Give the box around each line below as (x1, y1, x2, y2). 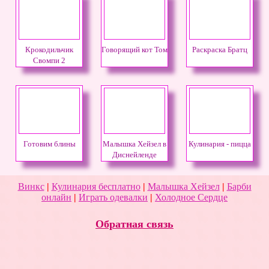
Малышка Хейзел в (103, 139, 166, 148)
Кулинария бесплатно (51, 181, 141, 192)
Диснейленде (112, 150, 157, 159)
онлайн (41, 192, 71, 202)
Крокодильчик (25, 45, 73, 54)
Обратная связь (95, 217, 174, 230)
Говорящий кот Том (101, 45, 168, 54)
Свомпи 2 (33, 56, 65, 65)
